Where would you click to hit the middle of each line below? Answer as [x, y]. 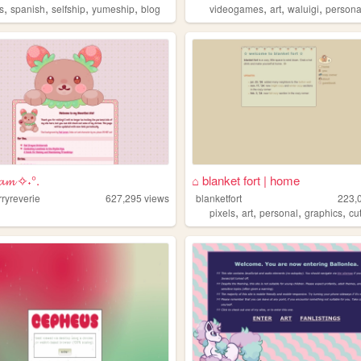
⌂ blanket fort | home [245, 180]
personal [279, 213]
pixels [223, 213]
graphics [324, 213]
